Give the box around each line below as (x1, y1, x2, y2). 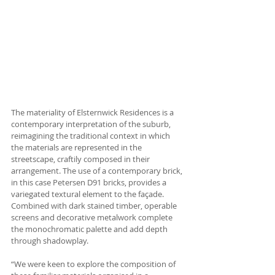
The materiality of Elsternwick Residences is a (11, 106, 176, 118)
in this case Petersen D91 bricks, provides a (11, 176, 168, 188)
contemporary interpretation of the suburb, (11, 118, 172, 130)
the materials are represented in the (11, 141, 144, 153)
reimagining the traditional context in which (11, 130, 172, 141)
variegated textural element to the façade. (11, 188, 166, 199)
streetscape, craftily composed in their (11, 153, 152, 165)
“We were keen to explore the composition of (11, 258, 177, 269)
